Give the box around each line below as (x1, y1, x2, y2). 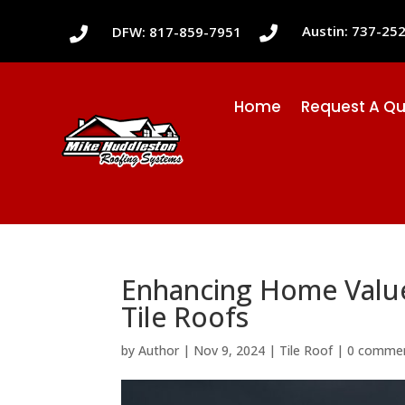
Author (138, 341, 180, 359)
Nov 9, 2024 (193, 341, 266, 359)
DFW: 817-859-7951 (112, 22, 242, 41)
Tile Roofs (121, 297, 250, 335)
